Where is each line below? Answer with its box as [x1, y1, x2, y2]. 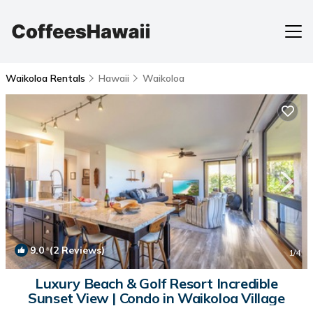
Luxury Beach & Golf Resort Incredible [35, 275, 278, 292]
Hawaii [99, 72, 129, 85]
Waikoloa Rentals [6, 72, 88, 85]
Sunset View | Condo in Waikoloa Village [28, 289, 285, 307]
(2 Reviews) [44, 244, 105, 256]
